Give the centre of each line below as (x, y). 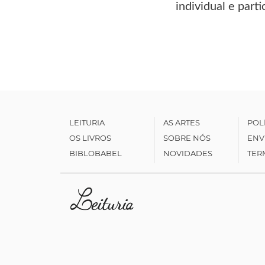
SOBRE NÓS (187, 138)
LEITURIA (87, 122)
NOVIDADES (188, 153)
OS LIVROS (90, 138)
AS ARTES (181, 122)
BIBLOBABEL (96, 153)
